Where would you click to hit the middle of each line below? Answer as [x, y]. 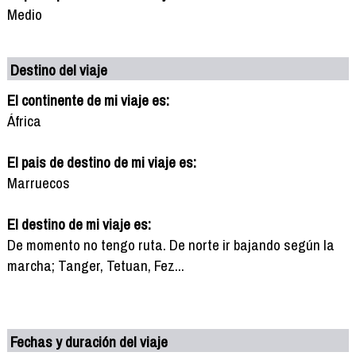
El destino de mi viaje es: [79, 224]
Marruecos [38, 182]
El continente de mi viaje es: [88, 100]
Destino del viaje [59, 70]
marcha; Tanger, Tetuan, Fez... [95, 265]
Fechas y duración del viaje [89, 341]
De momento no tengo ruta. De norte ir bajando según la [170, 244]
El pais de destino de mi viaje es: [101, 162]
